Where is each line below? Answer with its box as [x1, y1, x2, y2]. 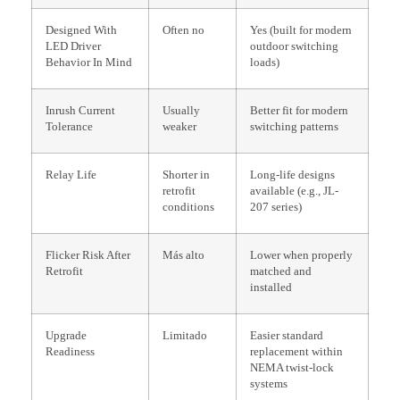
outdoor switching [250, 39, 338, 53]
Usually [162, 104, 200, 117]
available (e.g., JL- [250, 184, 338, 197]
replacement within [250, 345, 343, 358]
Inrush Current [46, 104, 115, 117]
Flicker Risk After [46, 248, 130, 262]
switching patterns [250, 120, 338, 133]
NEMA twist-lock [250, 361, 334, 374]
